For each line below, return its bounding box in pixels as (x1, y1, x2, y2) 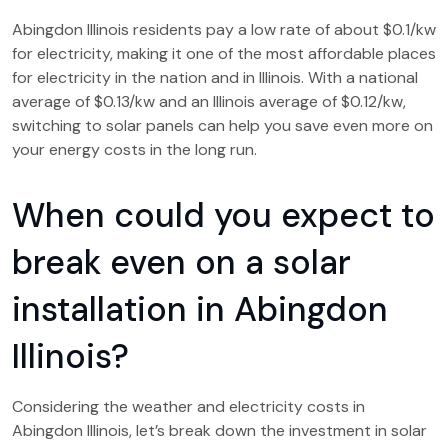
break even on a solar (12, 240, 351, 285)
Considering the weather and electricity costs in (12, 396, 365, 417)
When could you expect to (12, 193, 435, 238)
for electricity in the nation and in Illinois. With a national (12, 67, 418, 88)
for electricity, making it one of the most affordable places (12, 43, 436, 64)
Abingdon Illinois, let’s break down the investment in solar (12, 420, 427, 441)
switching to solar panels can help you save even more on (12, 115, 433, 136)
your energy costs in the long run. (12, 139, 257, 160)
